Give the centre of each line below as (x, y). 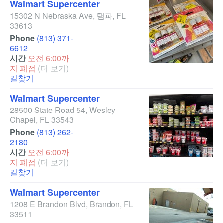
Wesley (102, 110)
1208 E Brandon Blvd (48, 204)
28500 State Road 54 (48, 110)
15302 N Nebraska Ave (51, 16)
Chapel (23, 120)
